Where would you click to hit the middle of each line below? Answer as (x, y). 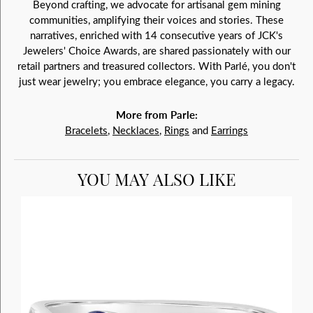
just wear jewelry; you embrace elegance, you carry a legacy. (156, 81)
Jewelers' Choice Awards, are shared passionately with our (156, 50)
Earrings (230, 130)
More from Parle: (156, 115)
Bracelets (86, 130)
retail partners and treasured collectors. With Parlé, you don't (156, 66)
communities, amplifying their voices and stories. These (156, 20)
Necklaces (136, 130)
